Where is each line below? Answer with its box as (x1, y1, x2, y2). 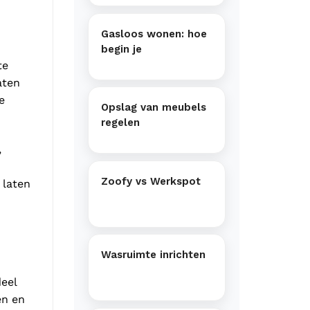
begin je (101, 42, 142, 55)
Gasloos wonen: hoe (101, 27, 207, 40)
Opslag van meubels (101, 101, 206, 114)
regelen (101, 116, 140, 129)
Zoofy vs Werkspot (101, 174, 201, 188)
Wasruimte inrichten (101, 248, 206, 262)
